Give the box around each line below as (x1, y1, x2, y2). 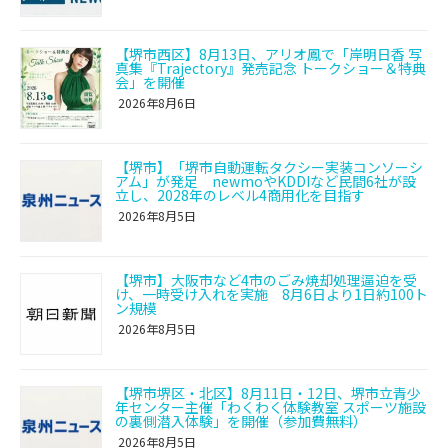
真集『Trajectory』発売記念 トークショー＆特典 (115, 58, 426, 79)
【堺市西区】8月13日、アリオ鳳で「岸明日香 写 (115, 44, 422, 65)
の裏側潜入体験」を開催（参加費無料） (115, 410, 367, 431)
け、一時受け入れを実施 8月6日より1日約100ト (115, 283, 428, 304)
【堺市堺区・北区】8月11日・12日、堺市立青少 (115, 382, 421, 403)
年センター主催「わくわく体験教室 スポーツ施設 (115, 396, 426, 417)
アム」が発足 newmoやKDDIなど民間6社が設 (115, 171, 416, 192)
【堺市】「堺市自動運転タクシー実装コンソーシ (115, 157, 423, 178)
